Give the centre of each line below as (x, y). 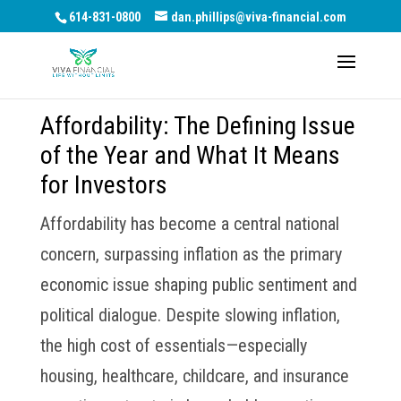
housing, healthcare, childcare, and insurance (194, 376)
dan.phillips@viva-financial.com (258, 17)
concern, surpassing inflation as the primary (191, 254)
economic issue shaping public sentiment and (198, 285)
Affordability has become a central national (189, 224)
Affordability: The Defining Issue (197, 126)
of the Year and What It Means (190, 155)
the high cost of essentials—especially (173, 346)
